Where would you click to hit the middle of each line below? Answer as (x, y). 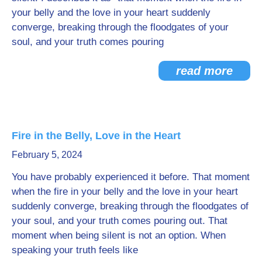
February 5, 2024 (47, 154)
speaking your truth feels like (75, 250)
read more (204, 70)
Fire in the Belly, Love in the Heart (96, 135)
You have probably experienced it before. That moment (131, 177)
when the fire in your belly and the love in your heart (125, 191)
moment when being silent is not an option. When (119, 235)
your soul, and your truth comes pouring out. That (120, 220)
